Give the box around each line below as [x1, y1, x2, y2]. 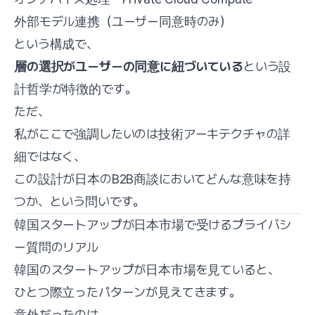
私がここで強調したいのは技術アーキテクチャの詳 [14, 126, 291, 141]
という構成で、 [14, 36, 98, 51]
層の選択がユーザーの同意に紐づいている [14, 58, 243, 74]
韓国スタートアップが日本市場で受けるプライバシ [14, 217, 292, 232]
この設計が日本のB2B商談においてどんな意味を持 [14, 171, 292, 186]
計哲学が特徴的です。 [14, 81, 137, 96]
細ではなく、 [14, 148, 86, 164]
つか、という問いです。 [14, 193, 146, 209]
